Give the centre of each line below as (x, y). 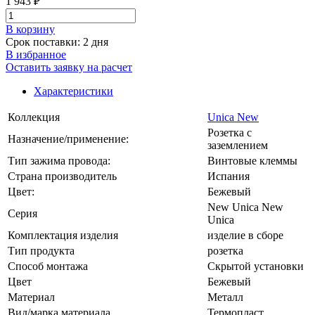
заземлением (238, 146)
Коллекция (34, 117)
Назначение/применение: (68, 139)
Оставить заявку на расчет (69, 67)
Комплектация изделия (63, 236)
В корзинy (30, 30)
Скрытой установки (256, 266)
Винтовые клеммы (252, 161)
